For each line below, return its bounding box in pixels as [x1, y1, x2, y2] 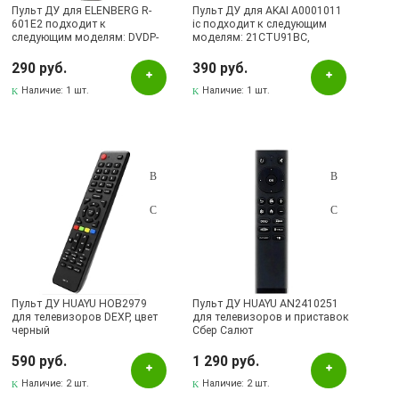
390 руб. [192, 60, 248, 77]
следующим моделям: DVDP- [12, 31, 159, 44]
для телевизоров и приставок [192, 311, 350, 323]
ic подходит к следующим [192, 18, 328, 30]
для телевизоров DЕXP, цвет [12, 311, 159, 323]
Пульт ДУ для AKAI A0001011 [192, 4, 343, 17]
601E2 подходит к [12, 18, 107, 30]
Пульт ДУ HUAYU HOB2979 [12, 297, 148, 310]
